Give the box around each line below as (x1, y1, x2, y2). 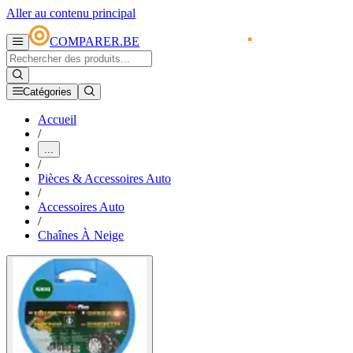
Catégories (23, 86, 72, 98)
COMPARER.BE (50, 35, 139, 49)
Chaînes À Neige (38, 229, 124, 243)
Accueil (38, 113, 76, 127)
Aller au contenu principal (6, 6, 136, 20)
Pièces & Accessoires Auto (38, 172, 171, 186)
